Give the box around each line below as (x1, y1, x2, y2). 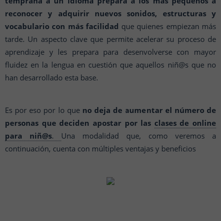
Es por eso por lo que (5, 105, 82, 115)
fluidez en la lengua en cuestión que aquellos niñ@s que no (5, 60, 216, 70)
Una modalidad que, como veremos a (61, 131, 216, 141)
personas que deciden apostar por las (5, 118, 154, 128)
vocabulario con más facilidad (5, 21, 119, 31)
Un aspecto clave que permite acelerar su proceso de (28, 34, 217, 44)
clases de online (154, 118, 216, 128)
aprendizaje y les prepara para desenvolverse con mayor (5, 47, 216, 57)
